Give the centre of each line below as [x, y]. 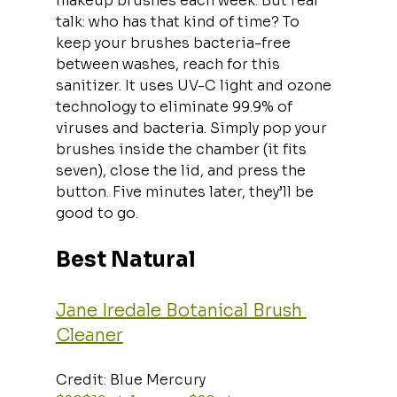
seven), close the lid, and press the [182, 170]
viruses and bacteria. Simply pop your [193, 128]
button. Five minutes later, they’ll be [186, 191]
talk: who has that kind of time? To [179, 21]
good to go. [97, 213]
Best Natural [125, 259]
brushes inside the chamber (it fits [183, 149]
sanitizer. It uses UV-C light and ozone [195, 85]
